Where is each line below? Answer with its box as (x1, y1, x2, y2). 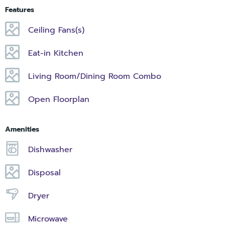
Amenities (5, 124, 39, 135)
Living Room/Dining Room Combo (28, 70, 162, 82)
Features (5, 4, 34, 15)
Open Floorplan (28, 93, 90, 105)
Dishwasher (28, 143, 73, 156)
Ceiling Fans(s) (28, 24, 85, 36)
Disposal (28, 166, 61, 179)
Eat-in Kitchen (28, 47, 84, 59)
